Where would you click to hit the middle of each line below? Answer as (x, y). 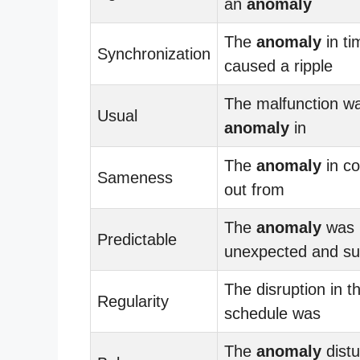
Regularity (133, 301)
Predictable (137, 239)
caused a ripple (278, 65)
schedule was (272, 313)
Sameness (135, 177)
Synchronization (154, 53)
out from (254, 189)
